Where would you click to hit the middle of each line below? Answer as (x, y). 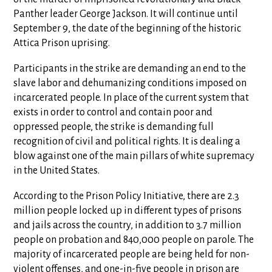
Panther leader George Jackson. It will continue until (126, 14)
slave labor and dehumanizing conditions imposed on (130, 83)
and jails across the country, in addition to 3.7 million (127, 225)
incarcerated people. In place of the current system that (131, 98)
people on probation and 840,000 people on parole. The (134, 240)
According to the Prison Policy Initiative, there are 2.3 (127, 196)
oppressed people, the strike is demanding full (114, 127)
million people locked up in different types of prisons (128, 211)
